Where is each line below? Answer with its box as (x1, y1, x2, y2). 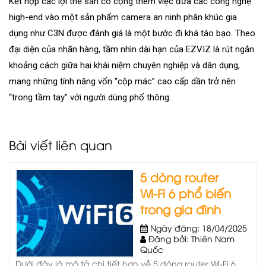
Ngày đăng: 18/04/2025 (148, 221, 247, 233)
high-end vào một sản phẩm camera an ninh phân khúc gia (9, 11, 237, 23)
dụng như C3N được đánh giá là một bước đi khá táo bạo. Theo (9, 27, 255, 39)
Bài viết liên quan (9, 135, 112, 153)
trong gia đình (140, 200, 221, 217)
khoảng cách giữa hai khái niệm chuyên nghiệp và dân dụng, (9, 59, 240, 71)
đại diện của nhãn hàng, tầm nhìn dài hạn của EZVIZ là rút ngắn (9, 43, 254, 55)
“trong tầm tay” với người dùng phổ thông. (9, 91, 171, 103)
